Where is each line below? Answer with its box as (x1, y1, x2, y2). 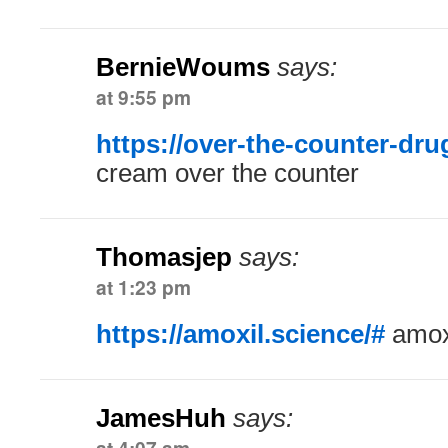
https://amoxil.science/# (96, 320, 385, 348)
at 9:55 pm (96, 83, 191, 111)
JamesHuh (96, 404, 226, 432)
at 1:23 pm (96, 273, 191, 301)
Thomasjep (96, 243, 232, 271)
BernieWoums (96, 53, 270, 81)
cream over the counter (96, 159, 359, 187)
